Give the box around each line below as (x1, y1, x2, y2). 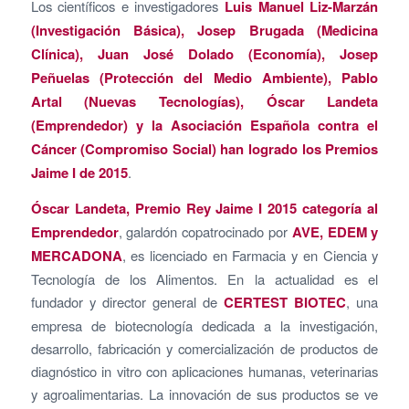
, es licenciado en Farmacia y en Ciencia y (121, 245, 379, 265)
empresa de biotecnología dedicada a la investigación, (30, 315, 379, 335)
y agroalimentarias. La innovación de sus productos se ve (30, 383, 379, 404)
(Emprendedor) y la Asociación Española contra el (30, 115, 379, 136)
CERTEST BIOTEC (224, 291, 347, 312)
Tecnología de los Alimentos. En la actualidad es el (30, 268, 379, 288)
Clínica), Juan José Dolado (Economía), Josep (30, 44, 379, 65)
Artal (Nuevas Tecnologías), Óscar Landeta (30, 91, 379, 112)
